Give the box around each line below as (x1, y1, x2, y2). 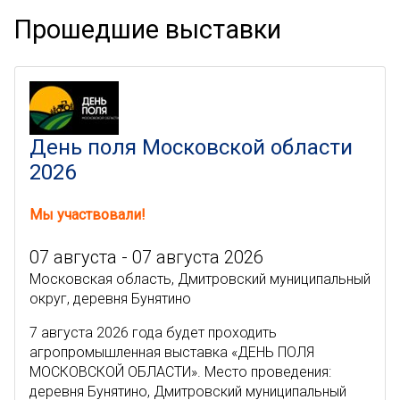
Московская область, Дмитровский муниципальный (29, 271, 371, 287)
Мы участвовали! (29, 206, 146, 223)
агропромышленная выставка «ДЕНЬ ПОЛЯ (29, 344, 314, 361)
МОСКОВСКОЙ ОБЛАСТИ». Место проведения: (29, 363, 331, 380)
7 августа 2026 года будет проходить (29, 324, 277, 341)
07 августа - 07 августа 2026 (29, 246, 263, 268)
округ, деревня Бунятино (29, 290, 191, 307)
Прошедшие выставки (14, 14, 281, 45)
